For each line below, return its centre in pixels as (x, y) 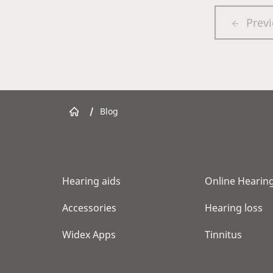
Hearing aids (91, 181)
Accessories (89, 207)
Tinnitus (223, 234)
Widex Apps (89, 234)
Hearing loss (234, 207)
